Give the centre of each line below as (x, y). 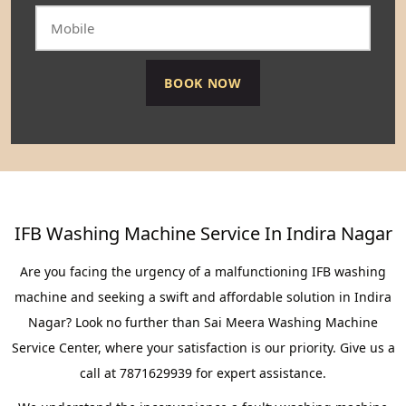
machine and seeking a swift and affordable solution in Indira (203, 297)
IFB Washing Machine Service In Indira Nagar (203, 233)
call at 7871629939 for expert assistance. (203, 373)
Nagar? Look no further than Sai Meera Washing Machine (203, 322)
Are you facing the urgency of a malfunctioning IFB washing (203, 271)
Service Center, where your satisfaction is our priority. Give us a (203, 348)
